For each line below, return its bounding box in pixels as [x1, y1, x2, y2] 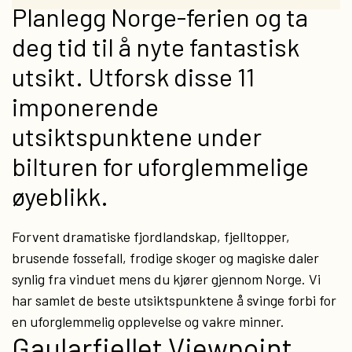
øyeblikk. [12, 181, 108, 211]
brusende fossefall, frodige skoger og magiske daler [12, 249, 319, 266]
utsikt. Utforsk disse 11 [12, 61, 255, 91]
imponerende [12, 91, 159, 121]
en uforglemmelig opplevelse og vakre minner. [12, 313, 284, 330]
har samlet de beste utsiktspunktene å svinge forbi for [12, 291, 336, 309]
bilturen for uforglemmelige [12, 151, 309, 181]
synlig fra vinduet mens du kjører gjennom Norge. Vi [12, 270, 321, 288]
